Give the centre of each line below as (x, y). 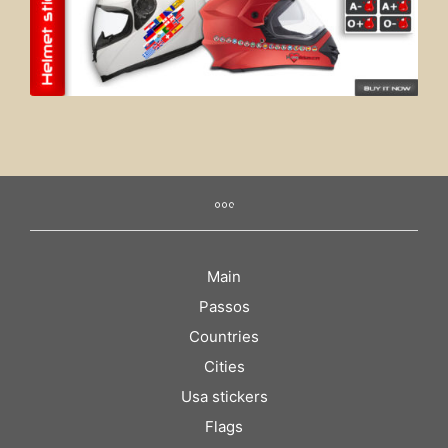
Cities (224, 366)
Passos (224, 306)
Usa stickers (224, 396)
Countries (224, 336)
